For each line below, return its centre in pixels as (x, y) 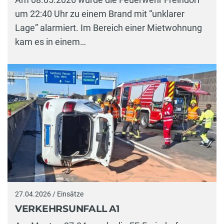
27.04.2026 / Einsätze (49, 194)
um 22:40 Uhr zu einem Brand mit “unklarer (100, 14)
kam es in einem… (50, 42)
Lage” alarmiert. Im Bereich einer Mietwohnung (108, 28)
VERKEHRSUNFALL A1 (67, 209)
